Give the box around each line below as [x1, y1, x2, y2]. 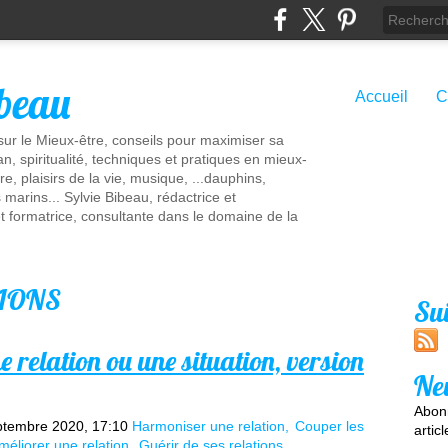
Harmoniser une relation [132, 418, 285, 434]
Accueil [355, 88, 408, 105]
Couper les [295, 418, 364, 434]
